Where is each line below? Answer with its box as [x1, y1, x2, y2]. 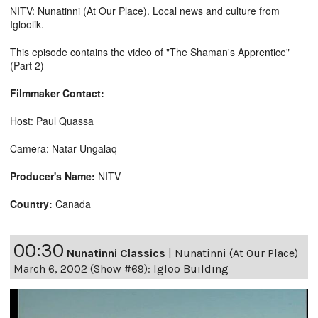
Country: [10, 196, 53, 211]
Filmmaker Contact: [10, 85, 104, 100]
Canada [53, 196, 91, 211]
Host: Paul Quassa [10, 113, 94, 128]
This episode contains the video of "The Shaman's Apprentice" [10, 44, 290, 59]
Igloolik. [10, 16, 44, 31]
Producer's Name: [10, 168, 95, 183]
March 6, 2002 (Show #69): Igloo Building [13, 261, 229, 275]
